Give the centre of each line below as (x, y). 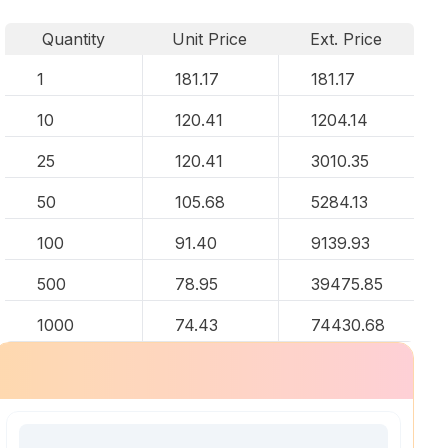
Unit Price (210, 39)
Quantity (73, 39)
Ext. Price (346, 39)
